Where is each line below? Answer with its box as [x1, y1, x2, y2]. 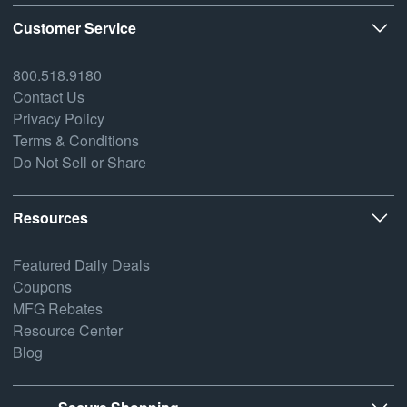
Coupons [13, 275, 72, 297]
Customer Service [13, 16, 136, 38]
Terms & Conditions [13, 129, 139, 151]
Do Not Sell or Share [13, 151, 146, 173]
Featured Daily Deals [13, 253, 150, 275]
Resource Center [13, 319, 123, 341]
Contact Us [13, 85, 84, 107]
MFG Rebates [13, 297, 103, 319]
